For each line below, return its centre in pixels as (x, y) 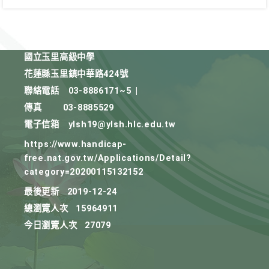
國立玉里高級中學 (59, 57)
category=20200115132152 (84, 172)
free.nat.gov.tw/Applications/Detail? (108, 158)
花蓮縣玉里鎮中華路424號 (76, 74)
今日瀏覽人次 (51, 225)
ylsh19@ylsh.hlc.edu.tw (122, 125)
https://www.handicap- (76, 144)
